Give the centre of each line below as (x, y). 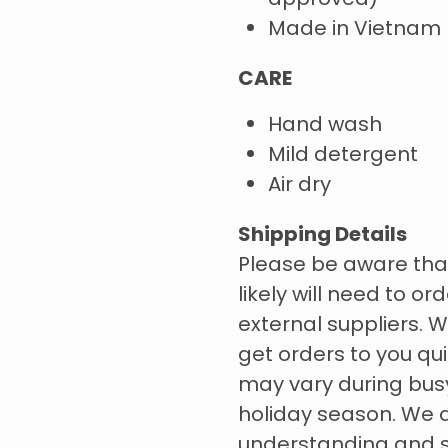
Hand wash (324, 126)
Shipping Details (322, 236)
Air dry (299, 186)
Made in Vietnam (354, 30)
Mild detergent (342, 156)
